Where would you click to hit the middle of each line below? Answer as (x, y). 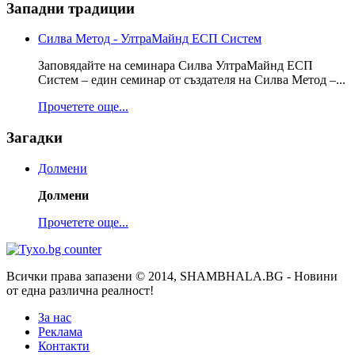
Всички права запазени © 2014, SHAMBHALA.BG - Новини (172, 276)
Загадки (34, 138)
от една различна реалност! (80, 290)
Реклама (60, 331)
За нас (55, 317)
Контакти (64, 345)
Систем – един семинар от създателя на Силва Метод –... (192, 80)
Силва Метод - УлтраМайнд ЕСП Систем (150, 39)
